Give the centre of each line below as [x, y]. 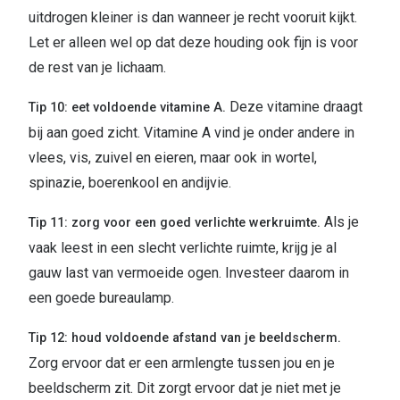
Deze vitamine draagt [296, 107]
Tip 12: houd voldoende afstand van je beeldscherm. [185, 338]
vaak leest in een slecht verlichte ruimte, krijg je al [183, 248]
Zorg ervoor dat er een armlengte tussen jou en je [182, 363]
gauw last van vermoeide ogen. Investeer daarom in [189, 273]
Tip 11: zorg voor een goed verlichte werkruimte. [176, 223]
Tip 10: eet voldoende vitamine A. [129, 108]
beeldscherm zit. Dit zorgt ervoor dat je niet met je [185, 388]
